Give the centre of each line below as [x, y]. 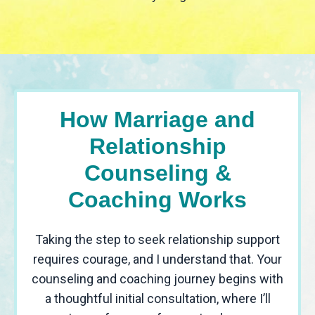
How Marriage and [157, 120]
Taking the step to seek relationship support [157, 240]
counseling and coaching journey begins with [157, 279]
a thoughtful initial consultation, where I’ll [157, 299]
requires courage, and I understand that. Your [157, 259]
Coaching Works [157, 200]
